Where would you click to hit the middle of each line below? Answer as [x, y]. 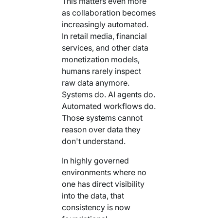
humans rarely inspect [101, 71]
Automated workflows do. [109, 106]
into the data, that [93, 195]
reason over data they [101, 129]
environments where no [104, 172]
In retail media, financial [104, 36]
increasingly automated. [105, 24]
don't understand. [93, 141]
